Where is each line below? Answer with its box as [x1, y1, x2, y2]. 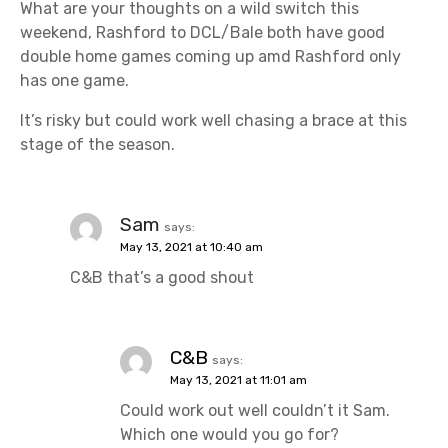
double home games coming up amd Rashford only [20, 46, 401, 66]
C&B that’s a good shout [70, 267, 254, 287]
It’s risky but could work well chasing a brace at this [20, 110, 407, 130]
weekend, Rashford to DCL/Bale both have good [20, 22, 385, 42]
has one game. [20, 70, 129, 90]
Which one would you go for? [120, 424, 339, 444]
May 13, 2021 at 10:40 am [120, 239, 263, 254]
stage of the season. [20, 134, 175, 154]
